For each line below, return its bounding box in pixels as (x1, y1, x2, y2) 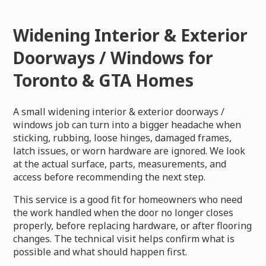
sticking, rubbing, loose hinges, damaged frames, (13, 131, 232, 144)
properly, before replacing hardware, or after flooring (13, 218, 252, 232)
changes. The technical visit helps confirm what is (13, 232, 235, 245)
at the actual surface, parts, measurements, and (13, 157, 227, 170)
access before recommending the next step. (13, 170, 206, 183)
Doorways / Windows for (13, 46, 214, 69)
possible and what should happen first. (13, 245, 188, 258)
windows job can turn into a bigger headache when (13, 118, 242, 131)
